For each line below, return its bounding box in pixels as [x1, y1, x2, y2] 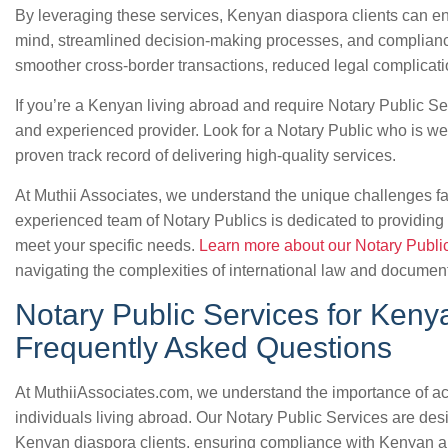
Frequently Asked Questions [15, 331, 392, 364]
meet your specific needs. [15, 237, 199, 254]
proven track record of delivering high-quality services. [15, 147, 396, 164]
